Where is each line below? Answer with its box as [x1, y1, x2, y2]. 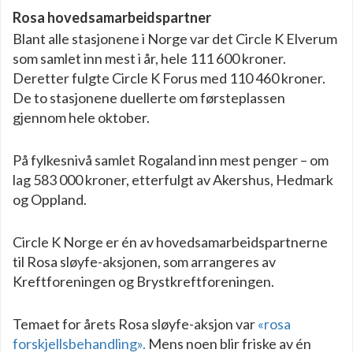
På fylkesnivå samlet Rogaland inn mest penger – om [13, 150, 329, 169]
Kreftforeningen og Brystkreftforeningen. [13, 272, 274, 290]
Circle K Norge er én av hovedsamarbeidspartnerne [13, 232, 328, 251]
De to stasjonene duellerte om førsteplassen [13, 88, 285, 106]
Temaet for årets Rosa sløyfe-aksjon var [13, 314, 258, 333]
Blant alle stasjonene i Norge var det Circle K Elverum [13, 29, 337, 47]
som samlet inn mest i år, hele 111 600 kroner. [13, 49, 286, 67]
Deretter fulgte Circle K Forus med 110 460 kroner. [13, 69, 325, 87]
